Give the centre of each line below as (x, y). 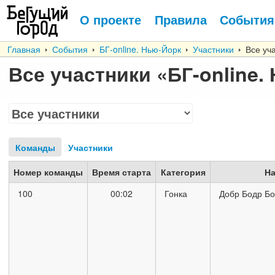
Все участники (80, 74)
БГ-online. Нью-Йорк (140, 49)
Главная (24, 49)
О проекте (110, 19)
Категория (183, 172)
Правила (180, 19)
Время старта (122, 172)
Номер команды (48, 172)
